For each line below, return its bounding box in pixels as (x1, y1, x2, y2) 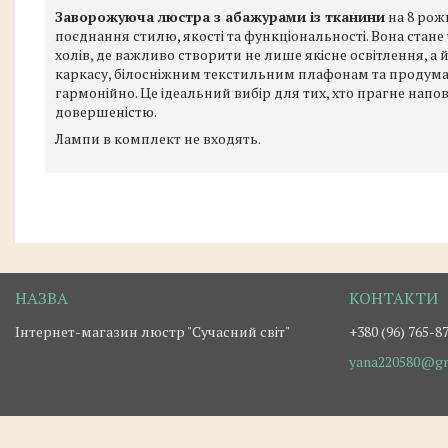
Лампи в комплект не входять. (55, 129, 261, 148)
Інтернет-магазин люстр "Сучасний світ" (15, 322, 291, 341)
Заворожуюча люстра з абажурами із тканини (55, 7, 385, 26)
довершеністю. (55, 102, 157, 121)
